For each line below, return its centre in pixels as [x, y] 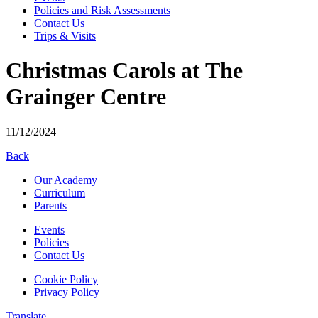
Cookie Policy [66, 279]
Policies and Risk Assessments [102, 10]
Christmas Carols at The [124, 71]
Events [49, 229]
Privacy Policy [67, 292]
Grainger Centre [86, 97]
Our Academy [66, 180]
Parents [50, 205]
